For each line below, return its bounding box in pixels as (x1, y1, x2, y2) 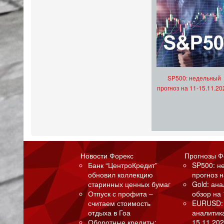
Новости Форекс (80, 150, 134, 161)
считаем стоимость (88, 198, 151, 208)
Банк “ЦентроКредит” (88, 160, 158, 170)
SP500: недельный (167, 73, 221, 82)
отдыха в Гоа (88, 207, 131, 218)
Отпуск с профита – (88, 188, 153, 199)
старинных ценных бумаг (88, 179, 171, 189)
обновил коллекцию (88, 169, 153, 180)
